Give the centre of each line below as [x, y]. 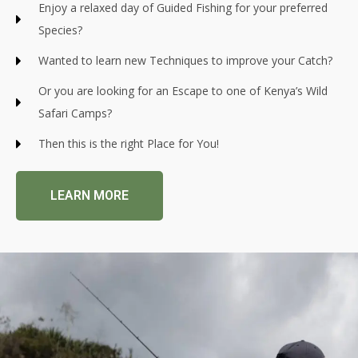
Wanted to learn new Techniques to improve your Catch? [185, 60]
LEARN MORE [89, 195]
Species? [60, 30]
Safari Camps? [75, 113]
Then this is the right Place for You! [128, 143]
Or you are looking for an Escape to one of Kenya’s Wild [183, 90]
